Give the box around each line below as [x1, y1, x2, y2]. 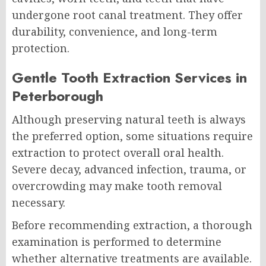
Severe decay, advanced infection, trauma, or [12, 162, 246, 177]
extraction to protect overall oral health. [12, 145, 224, 160]
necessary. [12, 195, 65, 210]
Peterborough [12, 85, 103, 107]
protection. [12, 41, 69, 56]
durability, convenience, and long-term [12, 24, 217, 39]
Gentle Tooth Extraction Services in [12, 67, 247, 88]
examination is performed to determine [12, 235, 221, 249]
